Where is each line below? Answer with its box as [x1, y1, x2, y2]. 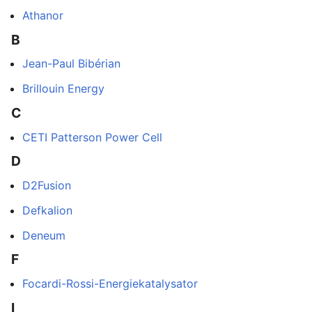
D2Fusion [22, 178, 71, 192]
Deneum [22, 228, 65, 242]
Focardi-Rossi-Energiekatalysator [22, 276, 198, 290]
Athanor [22, 8, 63, 23]
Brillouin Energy [22, 81, 104, 96]
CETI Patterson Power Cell [22, 130, 162, 144]
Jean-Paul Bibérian [22, 56, 120, 71]
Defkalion [22, 203, 72, 217]
